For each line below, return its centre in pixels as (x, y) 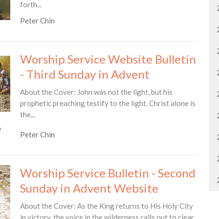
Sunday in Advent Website (89, 188)
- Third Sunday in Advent (85, 74)
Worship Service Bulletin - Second (108, 173)
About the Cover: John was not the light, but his (96, 92)
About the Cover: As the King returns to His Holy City (106, 206)
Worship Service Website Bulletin (108, 59)
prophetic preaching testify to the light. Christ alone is (108, 103)
